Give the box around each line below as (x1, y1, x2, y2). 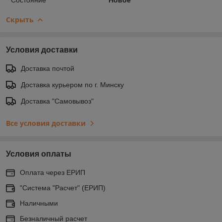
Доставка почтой (21, 64, 74, 72)
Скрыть (6, 14, 34, 24)
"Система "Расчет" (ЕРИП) (20, 183, 106, 192)
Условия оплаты (6, 149, 71, 158)
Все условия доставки (6, 118, 86, 128)
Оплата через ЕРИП (20, 168, 85, 176)
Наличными (20, 199, 58, 207)
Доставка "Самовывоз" (21, 97, 94, 105)
